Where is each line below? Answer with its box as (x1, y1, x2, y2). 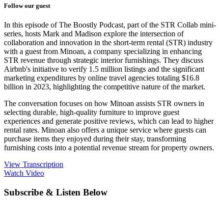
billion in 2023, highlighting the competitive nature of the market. (4, 82, 207, 91)
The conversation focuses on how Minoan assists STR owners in (4, 99, 204, 108)
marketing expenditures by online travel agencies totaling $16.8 (4, 74, 199, 82)
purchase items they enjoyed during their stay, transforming (4, 135, 186, 143)
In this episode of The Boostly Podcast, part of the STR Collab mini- (4, 21, 216, 29)
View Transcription (4, 160, 63, 169)
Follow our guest (4, 1, 50, 9)
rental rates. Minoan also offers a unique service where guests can (4, 126, 206, 135)
